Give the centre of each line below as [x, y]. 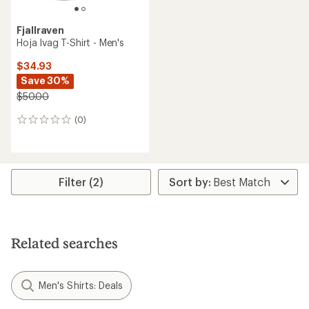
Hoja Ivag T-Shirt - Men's [70, 42]
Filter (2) [81, 182]
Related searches [64, 243]
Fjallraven [41, 30]
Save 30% [45, 80]
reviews [35, 134]
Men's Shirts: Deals [81, 285]
